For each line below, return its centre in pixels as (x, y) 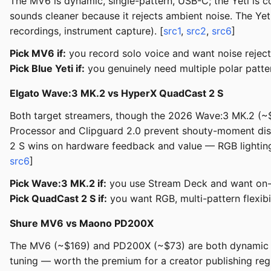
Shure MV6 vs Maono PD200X (82, 224)
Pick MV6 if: (38, 54)
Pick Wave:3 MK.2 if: (58, 184)
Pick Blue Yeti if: (47, 69)
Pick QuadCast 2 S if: (58, 199)
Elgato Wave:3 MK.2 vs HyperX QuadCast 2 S (116, 93)
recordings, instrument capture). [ (87, 31)
